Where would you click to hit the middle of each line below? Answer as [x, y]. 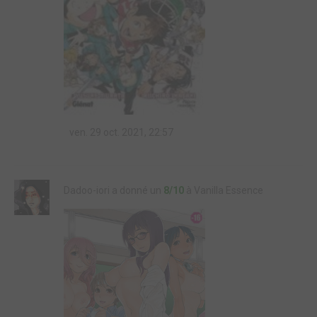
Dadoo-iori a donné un [114, 190]
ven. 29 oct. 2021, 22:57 [120, 132]
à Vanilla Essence [224, 190]
